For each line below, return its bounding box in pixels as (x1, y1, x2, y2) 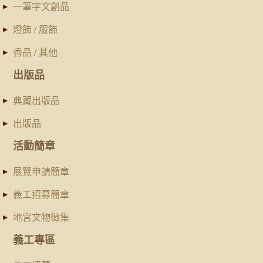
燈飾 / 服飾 (13, 22, 58, 36)
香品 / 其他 (13, 45, 58, 59)
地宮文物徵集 (13, 210, 69, 224)
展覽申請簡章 (13, 164, 69, 178)
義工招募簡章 (13, 187, 69, 201)
